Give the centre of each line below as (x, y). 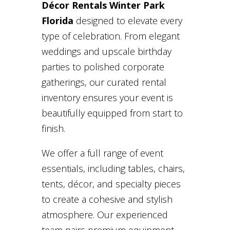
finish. (53, 128)
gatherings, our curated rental (104, 82)
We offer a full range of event (102, 153)
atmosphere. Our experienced (104, 214)
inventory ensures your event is (107, 97)
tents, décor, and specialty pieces (111, 184)
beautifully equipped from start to (112, 113)
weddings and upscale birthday (106, 51)
